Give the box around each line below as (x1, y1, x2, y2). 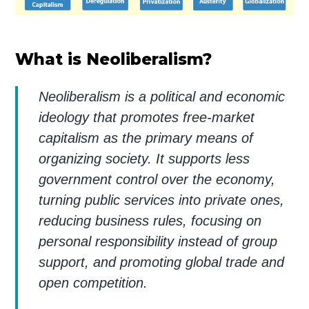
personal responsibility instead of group (39, 233, 278, 249)
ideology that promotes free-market (39, 109, 255, 125)
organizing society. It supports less (39, 150, 250, 166)
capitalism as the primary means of (39, 130, 254, 146)
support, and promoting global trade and (39, 254, 285, 270)
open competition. (39, 275, 148, 290)
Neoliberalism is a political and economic (39, 88, 286, 104)
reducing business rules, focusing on (39, 212, 262, 228)
